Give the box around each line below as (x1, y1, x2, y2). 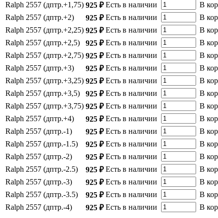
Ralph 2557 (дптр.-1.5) (5, 139, 78, 148)
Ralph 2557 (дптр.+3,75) (5, 101, 84, 110)
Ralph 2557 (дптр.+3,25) (5, 76, 84, 85)
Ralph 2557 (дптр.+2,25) (5, 25, 84, 34)
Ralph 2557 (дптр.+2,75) (5, 51, 84, 59)
